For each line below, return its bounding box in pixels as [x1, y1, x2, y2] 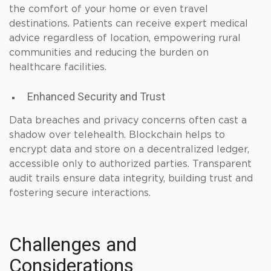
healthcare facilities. [9, 62, 106, 72]
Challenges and [9, 233, 137, 256]
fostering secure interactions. [9, 188, 151, 198]
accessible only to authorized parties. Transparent [9, 159, 252, 169]
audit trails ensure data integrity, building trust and [9, 174, 253, 183]
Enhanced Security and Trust [27, 90, 165, 103]
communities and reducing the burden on [9, 48, 209, 57]
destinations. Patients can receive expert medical [9, 19, 248, 28]
